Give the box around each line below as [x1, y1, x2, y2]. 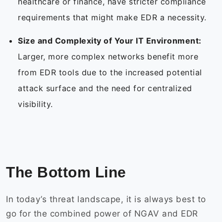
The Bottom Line [6, 164, 130, 181]
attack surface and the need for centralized [18, 83, 192, 94]
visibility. [18, 99, 55, 110]
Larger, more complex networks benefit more [18, 52, 198, 62]
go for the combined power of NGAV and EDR [6, 209, 198, 219]
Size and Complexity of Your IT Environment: [18, 36, 202, 46]
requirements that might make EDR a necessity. [18, 12, 209, 23]
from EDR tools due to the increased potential [18, 67, 202, 78]
